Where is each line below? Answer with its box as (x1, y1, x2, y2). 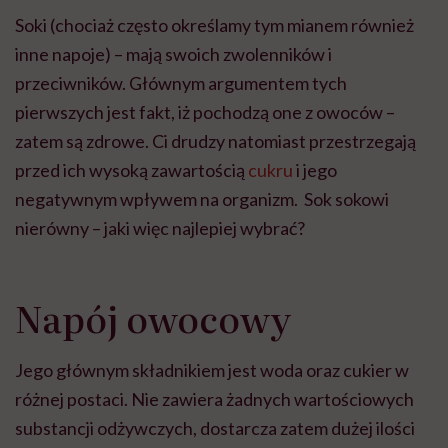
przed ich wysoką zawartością (15, 159, 248, 182)
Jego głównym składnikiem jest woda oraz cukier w (15, 359, 409, 382)
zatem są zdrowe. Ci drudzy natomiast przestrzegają (15, 130, 416, 153)
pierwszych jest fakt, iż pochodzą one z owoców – (15, 101, 395, 124)
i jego (293, 159, 337, 182)
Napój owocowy (15, 291, 291, 345)
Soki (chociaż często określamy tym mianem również (15, 14, 414, 37)
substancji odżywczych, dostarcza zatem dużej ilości (15, 417, 415, 440)
